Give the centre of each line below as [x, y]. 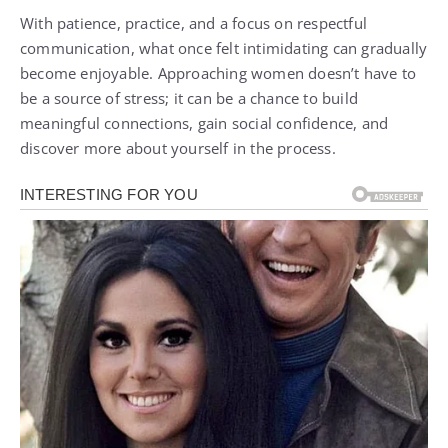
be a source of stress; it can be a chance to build [189, 98]
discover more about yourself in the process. [178, 148]
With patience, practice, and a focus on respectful [194, 23]
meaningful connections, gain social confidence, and [204, 123]
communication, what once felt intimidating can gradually [224, 48]
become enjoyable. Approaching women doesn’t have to [218, 73]
